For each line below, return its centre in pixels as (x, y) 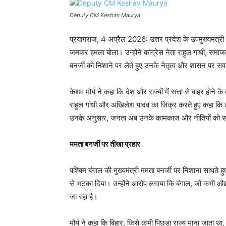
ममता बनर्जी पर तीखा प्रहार (105, 144)
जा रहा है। (84, 197)
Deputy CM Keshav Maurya (105, 15)
